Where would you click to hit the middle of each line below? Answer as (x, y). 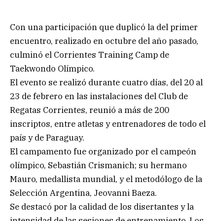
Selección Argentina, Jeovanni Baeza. (83, 193)
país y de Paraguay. (47, 137)
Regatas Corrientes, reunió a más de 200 (90, 110)
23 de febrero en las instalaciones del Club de (99, 96)
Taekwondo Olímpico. (52, 68)
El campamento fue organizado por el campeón (103, 151)
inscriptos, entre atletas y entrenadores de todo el (108, 124)
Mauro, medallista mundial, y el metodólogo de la (106, 179)
